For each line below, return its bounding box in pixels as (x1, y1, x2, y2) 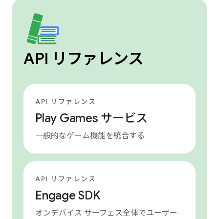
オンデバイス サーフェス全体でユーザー (35, 208, 177, 218)
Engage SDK (35, 188, 101, 203)
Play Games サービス (35, 111, 148, 126)
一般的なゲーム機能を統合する (35, 131, 145, 141)
